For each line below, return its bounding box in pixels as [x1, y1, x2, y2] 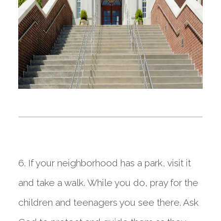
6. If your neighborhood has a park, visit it [18, 157, 191, 168]
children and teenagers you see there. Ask [18, 197, 199, 208]
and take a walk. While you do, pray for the [18, 177, 199, 188]
